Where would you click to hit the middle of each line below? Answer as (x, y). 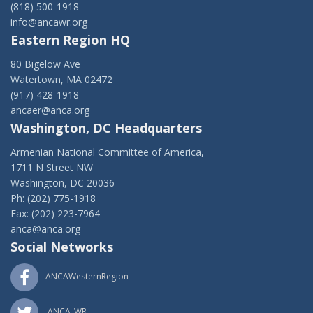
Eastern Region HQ (70, 40)
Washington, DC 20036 (63, 183)
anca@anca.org (45, 229)
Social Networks (62, 247)
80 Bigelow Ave (45, 64)
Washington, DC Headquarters (106, 128)
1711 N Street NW (52, 167)
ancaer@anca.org (50, 110)
